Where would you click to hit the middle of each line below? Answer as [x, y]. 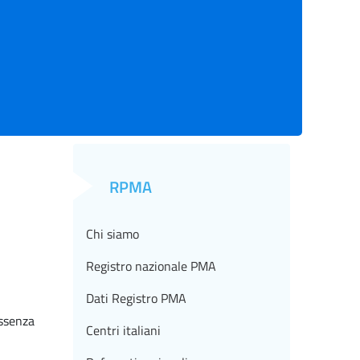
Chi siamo [112, 234]
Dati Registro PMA [136, 299]
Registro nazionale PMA [151, 266]
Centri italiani [123, 331]
